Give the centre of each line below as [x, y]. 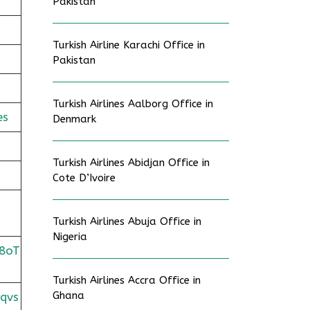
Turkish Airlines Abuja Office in [127, 221]
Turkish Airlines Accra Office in [127, 280]
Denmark [74, 119]
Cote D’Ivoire [84, 178]
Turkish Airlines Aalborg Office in [133, 104]
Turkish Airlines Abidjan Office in [131, 163]
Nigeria [70, 237]
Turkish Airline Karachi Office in [129, 45]
